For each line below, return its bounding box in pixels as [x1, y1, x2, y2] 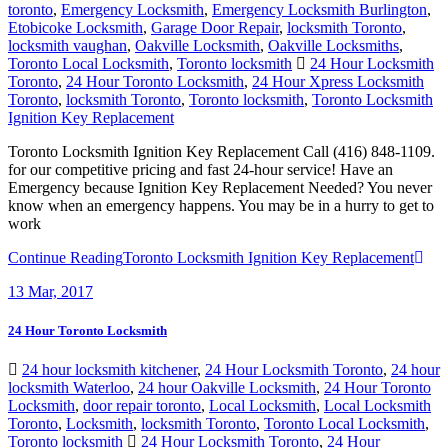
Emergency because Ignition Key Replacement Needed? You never [8, 178, 432, 196]
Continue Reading [8, 248, 123, 266]
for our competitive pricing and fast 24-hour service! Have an [8, 160, 393, 178]
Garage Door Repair [151, 18, 279, 36]
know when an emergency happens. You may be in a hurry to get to [8, 196, 434, 214]
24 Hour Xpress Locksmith [252, 72, 424, 90]
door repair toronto [83, 396, 201, 414]
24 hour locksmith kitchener [22, 360, 197, 378]
